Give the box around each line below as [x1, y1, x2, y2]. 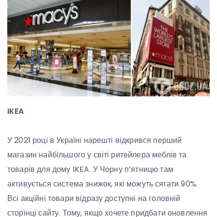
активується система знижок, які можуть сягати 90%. [7, 178, 198, 190]
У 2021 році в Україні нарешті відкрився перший [7, 135, 182, 146]
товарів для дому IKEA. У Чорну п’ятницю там [7, 164, 173, 175]
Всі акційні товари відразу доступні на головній [7, 193, 181, 204]
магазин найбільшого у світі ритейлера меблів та [7, 149, 187, 161]
